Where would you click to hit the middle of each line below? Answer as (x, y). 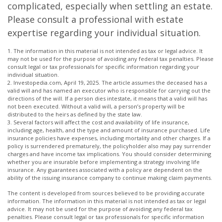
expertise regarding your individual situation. (104, 33)
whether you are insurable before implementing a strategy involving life (104, 162)
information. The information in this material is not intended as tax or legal (107, 201)
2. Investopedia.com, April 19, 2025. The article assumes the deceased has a (107, 83)
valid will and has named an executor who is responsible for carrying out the (109, 90)
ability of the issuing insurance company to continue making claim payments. (110, 178)
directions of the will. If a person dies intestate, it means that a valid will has (107, 98)
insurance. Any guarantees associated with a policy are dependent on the (105, 170)
